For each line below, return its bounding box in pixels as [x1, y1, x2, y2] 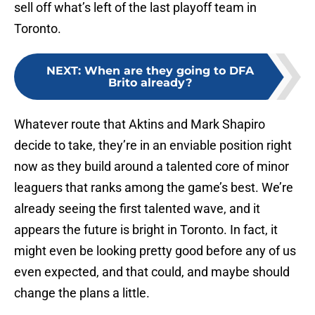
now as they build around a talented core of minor [14, 159, 289, 174]
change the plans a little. [14, 285, 150, 301]
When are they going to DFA [84, 64, 254, 78]
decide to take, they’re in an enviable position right [14, 138, 292, 153]
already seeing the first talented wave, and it [14, 201, 260, 217]
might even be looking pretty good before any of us [14, 243, 296, 259]
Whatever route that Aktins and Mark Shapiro [14, 117, 265, 132]
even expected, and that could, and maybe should [14, 264, 290, 280]
